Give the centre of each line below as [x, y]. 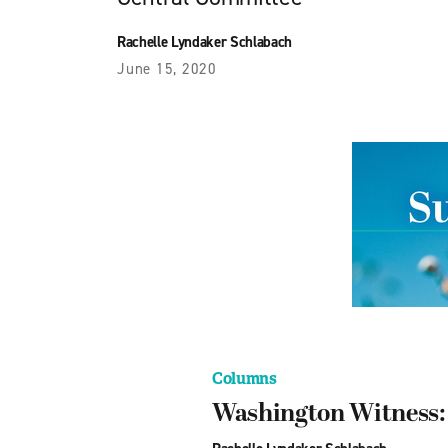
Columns [244, 379]
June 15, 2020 [167, 69]
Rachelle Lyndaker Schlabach [204, 42]
